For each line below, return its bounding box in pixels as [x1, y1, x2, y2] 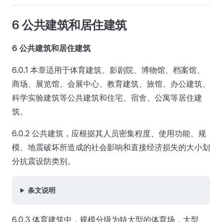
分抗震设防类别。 [12, 156, 75, 166]
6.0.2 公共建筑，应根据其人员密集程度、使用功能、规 [12, 128, 206, 138]
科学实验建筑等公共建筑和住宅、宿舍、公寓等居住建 [12, 93, 202, 103]
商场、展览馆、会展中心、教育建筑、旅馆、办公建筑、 [12, 79, 210, 89]
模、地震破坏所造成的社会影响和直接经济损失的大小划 [12, 142, 210, 152]
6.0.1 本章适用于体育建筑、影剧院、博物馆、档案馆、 [12, 65, 205, 75]
